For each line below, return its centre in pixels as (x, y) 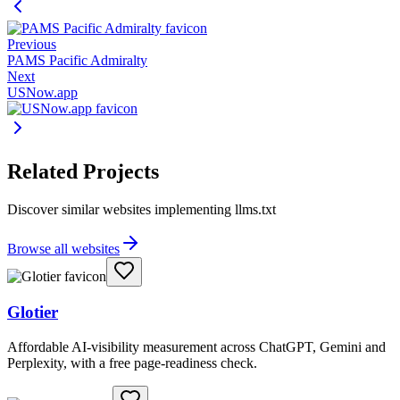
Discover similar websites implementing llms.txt (142, 209)
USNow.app (42, 92)
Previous (32, 44)
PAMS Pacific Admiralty (77, 60)
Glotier (33, 312)
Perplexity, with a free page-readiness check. (132, 363)
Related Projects (83, 171)
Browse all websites (63, 248)
